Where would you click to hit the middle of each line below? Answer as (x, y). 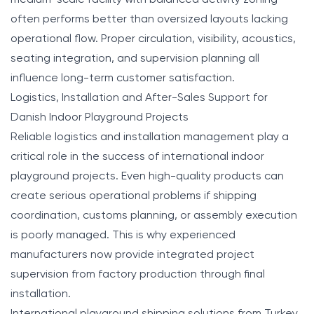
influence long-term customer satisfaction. (123, 78)
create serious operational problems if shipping (134, 196)
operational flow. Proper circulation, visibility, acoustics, (153, 39)
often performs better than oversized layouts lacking (149, 19)
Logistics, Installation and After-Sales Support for (139, 98)
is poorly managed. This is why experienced (123, 235)
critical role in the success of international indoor (137, 157)
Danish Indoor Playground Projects (100, 117)
